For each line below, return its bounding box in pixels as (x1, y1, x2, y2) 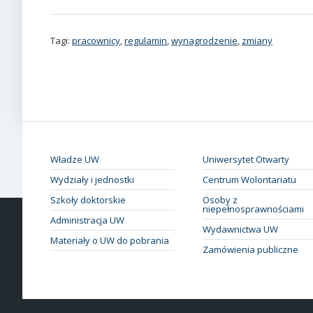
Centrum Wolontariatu (203, 173, 297, 186)
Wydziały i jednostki (50, 173, 134, 186)
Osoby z (203, 193, 238, 206)
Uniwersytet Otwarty (203, 152, 290, 166)
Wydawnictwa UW (203, 222, 279, 235)
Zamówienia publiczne (203, 242, 299, 256)
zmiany (242, 34, 272, 47)
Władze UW (50, 152, 99, 166)
